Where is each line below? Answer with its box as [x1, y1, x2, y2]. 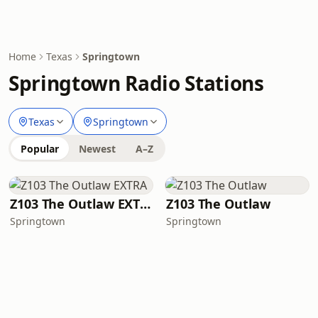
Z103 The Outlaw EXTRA [140, 195, 151, 212]
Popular [21, 142, 59, 155]
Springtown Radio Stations [9, 70, 264, 97]
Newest [79, 142, 116, 155]
